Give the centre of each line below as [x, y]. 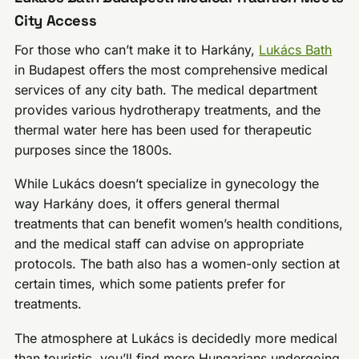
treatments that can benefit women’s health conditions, [179, 224]
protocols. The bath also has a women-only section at [177, 264]
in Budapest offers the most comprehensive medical [171, 69]
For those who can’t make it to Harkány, [137, 49]
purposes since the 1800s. [94, 149]
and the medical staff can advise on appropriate [159, 244]
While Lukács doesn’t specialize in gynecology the [167, 184]
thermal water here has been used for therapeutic [163, 129]
